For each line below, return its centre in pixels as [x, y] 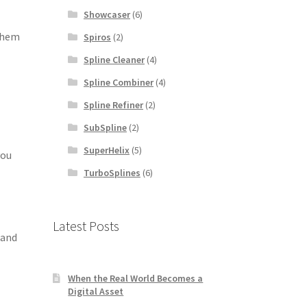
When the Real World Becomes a [136, 279]
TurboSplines [112, 172]
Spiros [97, 37]
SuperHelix [106, 150]
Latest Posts [86, 225]
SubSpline [105, 127]
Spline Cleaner [114, 59]
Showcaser [107, 14]
